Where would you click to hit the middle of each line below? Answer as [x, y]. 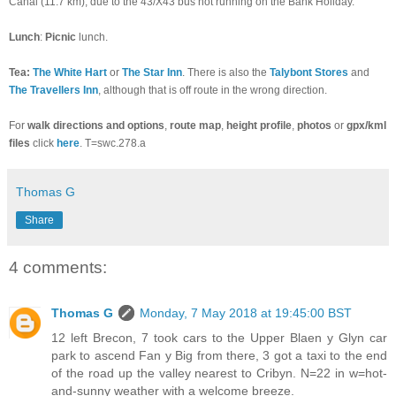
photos [316, 125]
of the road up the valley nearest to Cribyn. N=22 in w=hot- [219, 373]
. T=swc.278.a [113, 143]
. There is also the [225, 72]
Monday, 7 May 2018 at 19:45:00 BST [246, 313]
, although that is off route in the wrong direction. [213, 90]
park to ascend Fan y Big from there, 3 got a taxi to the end [219, 356]
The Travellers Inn [53, 90]
